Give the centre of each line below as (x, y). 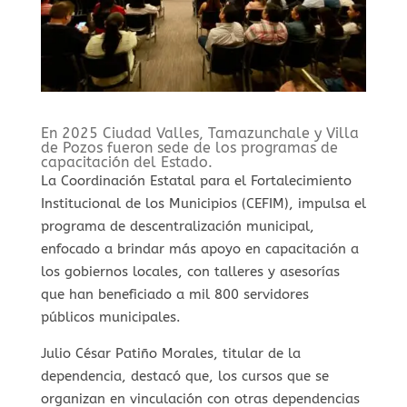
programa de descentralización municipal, (177, 226)
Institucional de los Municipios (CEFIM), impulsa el (203, 203)
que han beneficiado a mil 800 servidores (174, 294)
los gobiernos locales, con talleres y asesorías (190, 271)
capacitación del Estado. (126, 162)
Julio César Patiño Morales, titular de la (170, 353)
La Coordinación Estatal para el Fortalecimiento (196, 180)
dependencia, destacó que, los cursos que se (184, 376)
